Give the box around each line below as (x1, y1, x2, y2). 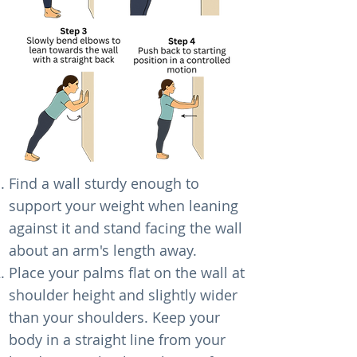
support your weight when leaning (9, 196, 238, 215)
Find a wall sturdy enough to (9, 174, 199, 193)
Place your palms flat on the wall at (9, 263, 245, 282)
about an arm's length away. (9, 241, 197, 260)
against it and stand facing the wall (9, 218, 242, 237)
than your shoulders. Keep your (9, 308, 220, 327)
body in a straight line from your (9, 330, 226, 349)
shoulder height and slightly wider (9, 285, 237, 304)
